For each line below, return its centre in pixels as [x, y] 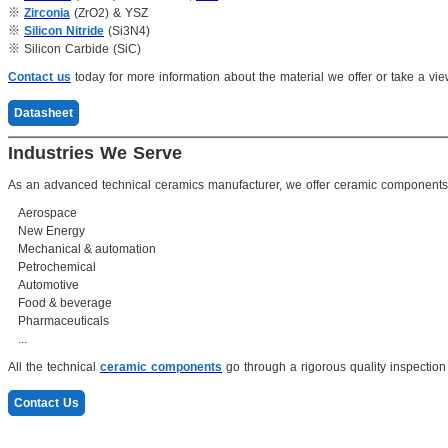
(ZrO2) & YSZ [111, 12]
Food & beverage [65, 302]
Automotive [48, 284]
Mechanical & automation [87, 248]
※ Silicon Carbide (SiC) [74, 48]
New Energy [51, 230]
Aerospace [47, 212]
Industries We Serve [95, 152]
